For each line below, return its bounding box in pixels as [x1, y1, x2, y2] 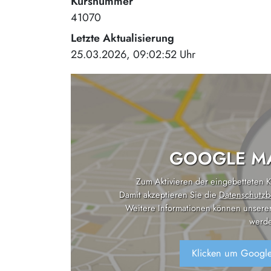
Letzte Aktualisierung [71, 30, 174, 46]
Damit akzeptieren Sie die [119, 188, 219, 201]
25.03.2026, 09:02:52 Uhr [71, 46, 195, 62]
